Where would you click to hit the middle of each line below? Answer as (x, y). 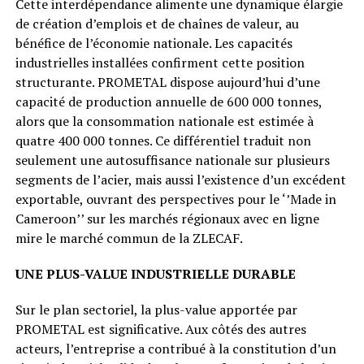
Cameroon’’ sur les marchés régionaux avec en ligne (167, 219)
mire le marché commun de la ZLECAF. (129, 238)
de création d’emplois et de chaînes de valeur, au (157, 24)
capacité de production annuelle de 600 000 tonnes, (168, 102)
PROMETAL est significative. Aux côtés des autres (160, 329)
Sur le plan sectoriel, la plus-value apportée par (156, 310)
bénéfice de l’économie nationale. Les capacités (154, 43)
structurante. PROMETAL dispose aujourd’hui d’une (167, 82)
